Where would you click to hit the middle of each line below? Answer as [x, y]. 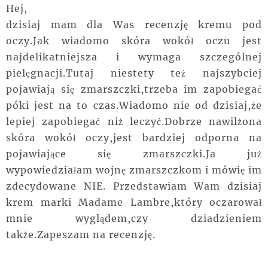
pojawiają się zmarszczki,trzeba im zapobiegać [134, 89]
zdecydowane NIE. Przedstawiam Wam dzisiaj [134, 186]
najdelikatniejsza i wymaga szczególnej [134, 57]
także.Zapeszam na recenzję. [81, 234]
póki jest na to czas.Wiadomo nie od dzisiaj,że [134, 105]
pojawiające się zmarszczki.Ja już [134, 153]
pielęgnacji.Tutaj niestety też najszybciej [134, 73]
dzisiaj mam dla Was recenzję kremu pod [134, 24]
